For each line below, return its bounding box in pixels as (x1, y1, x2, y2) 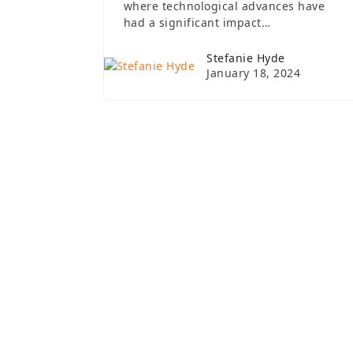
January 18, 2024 (206, 65, 301, 80)
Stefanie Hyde (206, 50, 285, 65)
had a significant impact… (123, 15, 271, 30)
